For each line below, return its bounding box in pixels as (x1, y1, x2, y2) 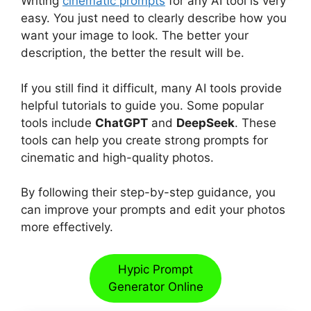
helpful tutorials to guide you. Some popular (21, 98, 264, 112)
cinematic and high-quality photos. (21, 150, 214, 165)
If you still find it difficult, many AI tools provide (21, 81, 282, 95)
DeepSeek (176, 115, 235, 130)
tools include (21, 115, 95, 130)
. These (235, 115, 276, 130)
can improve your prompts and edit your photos (21, 203, 285, 217)
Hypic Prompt (118, 262, 193, 276)
